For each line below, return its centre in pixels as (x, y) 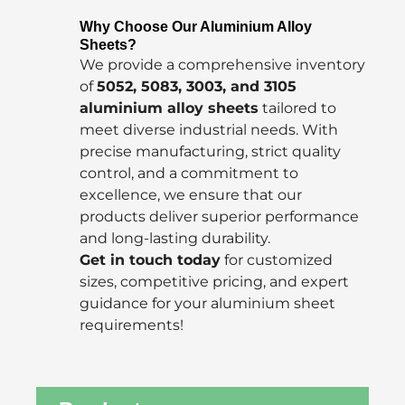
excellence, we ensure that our (191, 194)
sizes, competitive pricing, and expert (214, 281)
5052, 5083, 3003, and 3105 (197, 86)
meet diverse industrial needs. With (209, 129)
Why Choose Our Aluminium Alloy (196, 26)
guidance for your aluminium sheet (207, 303)
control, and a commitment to (189, 173)
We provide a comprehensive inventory (222, 64)
